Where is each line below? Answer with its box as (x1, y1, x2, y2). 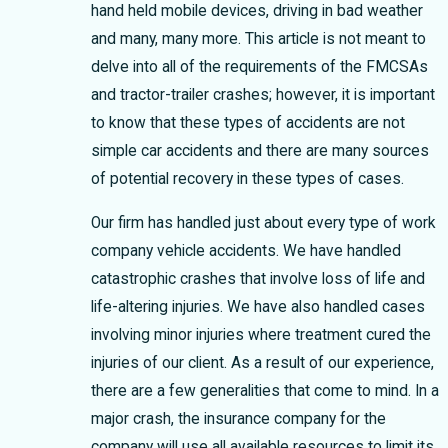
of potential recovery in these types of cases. (91, 169, 405, 188)
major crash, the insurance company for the (91, 409, 387, 428)
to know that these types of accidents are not (91, 113, 406, 132)
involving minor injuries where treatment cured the (91, 325, 432, 344)
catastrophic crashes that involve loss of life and (91, 269, 426, 288)
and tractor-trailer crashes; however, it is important (91, 85, 436, 104)
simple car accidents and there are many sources (91, 141, 430, 160)
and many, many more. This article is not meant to (91, 29, 427, 48)
